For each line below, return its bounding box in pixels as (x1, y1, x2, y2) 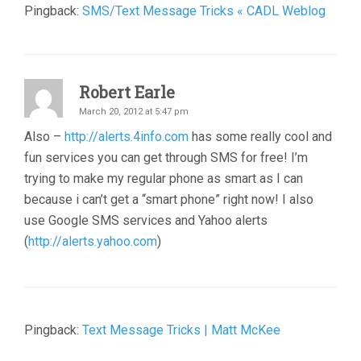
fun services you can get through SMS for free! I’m (24, 150, 308, 165)
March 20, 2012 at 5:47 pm (79, 106, 189, 117)
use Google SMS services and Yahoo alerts (24, 213, 268, 228)
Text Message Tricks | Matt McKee (82, 322, 280, 338)
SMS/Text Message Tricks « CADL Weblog (82, 3, 326, 19)
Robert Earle (79, 81, 175, 102)
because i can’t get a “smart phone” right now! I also (24, 192, 313, 207)
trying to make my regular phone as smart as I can (24, 171, 303, 186)
